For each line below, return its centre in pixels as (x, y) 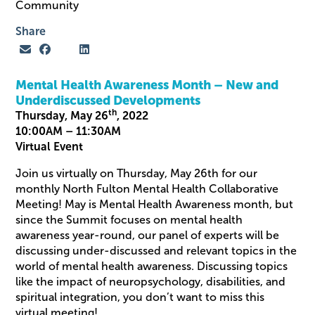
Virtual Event (50, 146)
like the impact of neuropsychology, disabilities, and (151, 281)
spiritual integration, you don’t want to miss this (140, 297)
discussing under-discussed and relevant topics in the (156, 250)
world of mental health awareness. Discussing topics (152, 266)
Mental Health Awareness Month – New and (147, 84)
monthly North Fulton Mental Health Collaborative (147, 188)
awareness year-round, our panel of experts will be (148, 235)
